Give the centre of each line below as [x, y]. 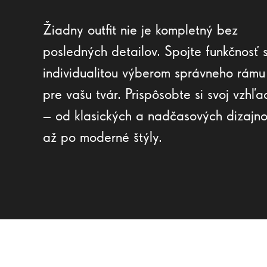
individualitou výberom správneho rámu [154, 72]
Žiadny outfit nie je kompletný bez [140, 29]
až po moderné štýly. [103, 136]
